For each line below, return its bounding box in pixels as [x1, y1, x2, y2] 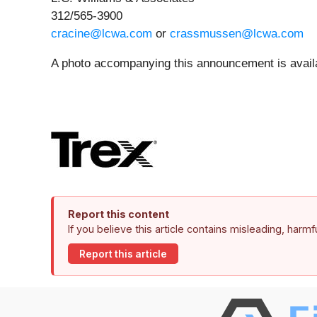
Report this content [68, 208, 169, 221]
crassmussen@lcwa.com [170, 27, 304, 41]
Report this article [79, 248, 167, 260]
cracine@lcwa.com [51, 27, 152, 41]
